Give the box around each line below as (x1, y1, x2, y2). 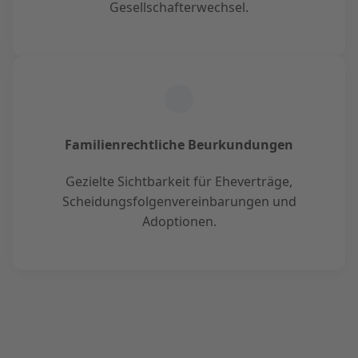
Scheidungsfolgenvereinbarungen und (62, 193, 296, 211)
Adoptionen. (141, 213, 217, 231)
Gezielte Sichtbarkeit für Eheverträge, (66, 173, 292, 191)
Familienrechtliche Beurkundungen (65, 136, 293, 154)
